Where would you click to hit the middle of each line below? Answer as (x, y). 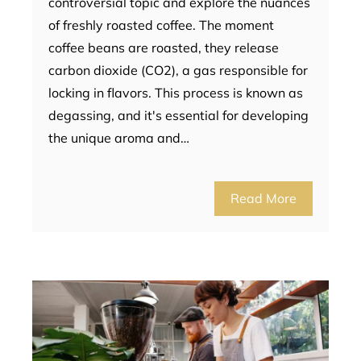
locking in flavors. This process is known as (176, 92)
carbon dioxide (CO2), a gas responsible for (178, 70)
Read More (263, 198)
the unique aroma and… (119, 137)
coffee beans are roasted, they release (164, 47)
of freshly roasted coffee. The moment (161, 25)
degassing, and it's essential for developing (178, 115)
